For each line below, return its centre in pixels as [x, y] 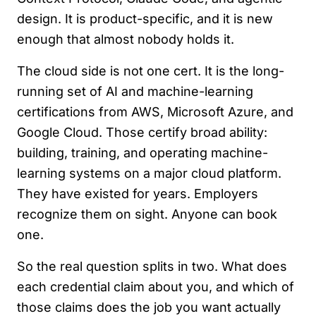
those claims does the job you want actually [149, 307]
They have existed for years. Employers [138, 194]
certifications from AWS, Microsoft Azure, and [155, 112]
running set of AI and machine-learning [135, 91]
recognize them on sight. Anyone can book [147, 214]
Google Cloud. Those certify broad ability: [142, 132]
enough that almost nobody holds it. [126, 39]
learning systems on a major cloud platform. [149, 173]
